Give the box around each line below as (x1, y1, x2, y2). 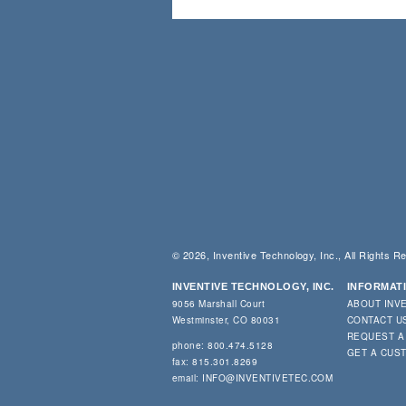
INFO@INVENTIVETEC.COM (202, 371, 333, 384)
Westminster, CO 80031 (172, 313, 281, 326)
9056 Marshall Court (172, 296, 266, 310)
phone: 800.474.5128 (172, 338, 274, 352)
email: (172, 371, 203, 384)
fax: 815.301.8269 (172, 354, 258, 368)
